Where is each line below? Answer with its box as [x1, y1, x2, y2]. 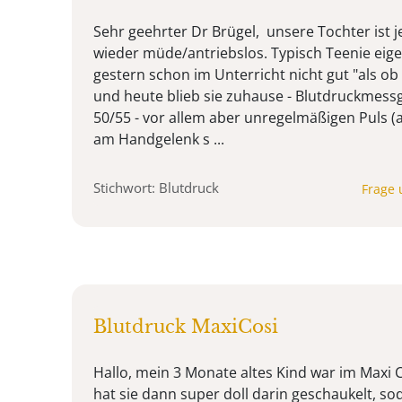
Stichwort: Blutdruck [93, 179, 219, 197]
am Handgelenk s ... [93, 129, 224, 150]
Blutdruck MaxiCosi [93, 316, 278, 338]
